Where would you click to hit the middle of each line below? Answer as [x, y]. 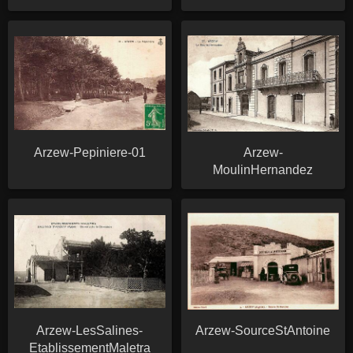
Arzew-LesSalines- [90, 330]
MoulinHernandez [263, 169]
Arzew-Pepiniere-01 [89, 152]
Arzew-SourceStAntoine [263, 330]
